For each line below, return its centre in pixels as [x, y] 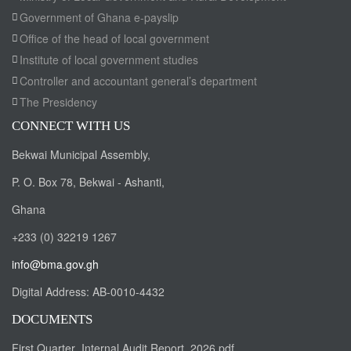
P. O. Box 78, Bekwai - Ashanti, [88, 181]
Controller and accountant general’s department [138, 80]
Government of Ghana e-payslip [99, 17]
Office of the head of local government [114, 38]
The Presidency [58, 101]
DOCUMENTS [52, 319]
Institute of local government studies [109, 59]
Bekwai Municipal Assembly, [81, 154]
